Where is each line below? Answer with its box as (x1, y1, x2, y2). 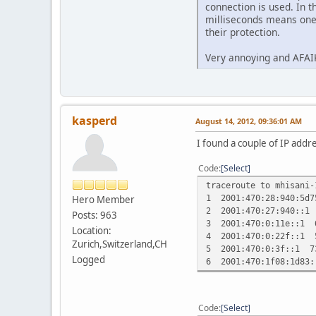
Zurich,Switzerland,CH (72, 237, 167, 250)
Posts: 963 (72, 208, 117, 221)
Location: (72, 224, 111, 237)
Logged (72, 253, 105, 266)
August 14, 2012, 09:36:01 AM (195, 115, 302, 126)
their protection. (205, 25, 280, 39)
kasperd (72, 112, 117, 128)
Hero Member (72, 193, 135, 206)
